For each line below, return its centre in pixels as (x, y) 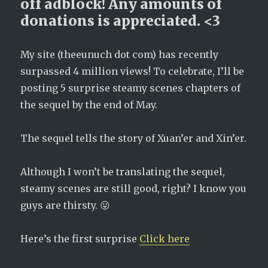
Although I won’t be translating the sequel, (123, 172)
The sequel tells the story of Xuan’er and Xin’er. (134, 138)
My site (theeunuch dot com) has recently (120, 54)
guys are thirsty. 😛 (66, 205)
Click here (165, 239)
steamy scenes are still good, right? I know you (134, 188)
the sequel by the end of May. (89, 105)
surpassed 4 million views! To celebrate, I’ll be (133, 71)
